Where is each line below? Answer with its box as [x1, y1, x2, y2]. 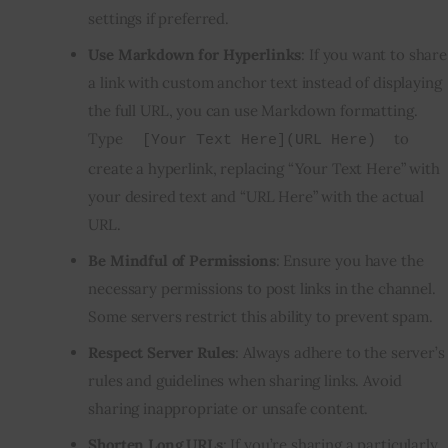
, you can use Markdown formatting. [168, 101, 418, 121]
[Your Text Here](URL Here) [141, 131, 376, 149]
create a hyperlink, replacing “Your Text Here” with [88, 158, 440, 178]
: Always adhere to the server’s [235, 343, 445, 363]
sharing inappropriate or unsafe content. [88, 399, 369, 419]
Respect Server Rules [88, 343, 236, 363]
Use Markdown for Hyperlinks [88, 45, 302, 65]
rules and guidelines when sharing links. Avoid [88, 371, 402, 391]
